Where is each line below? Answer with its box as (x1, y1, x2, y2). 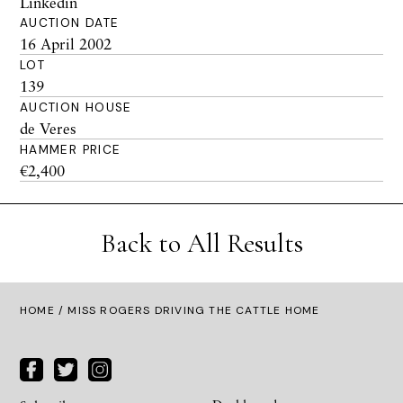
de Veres (20, 119, 76, 138)
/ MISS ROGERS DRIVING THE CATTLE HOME (54, 303, 320, 318)
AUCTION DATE (20, 15, 120, 31)
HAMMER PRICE (20, 142, 121, 157)
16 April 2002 (20, 34, 112, 53)
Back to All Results (100, 227, 303, 260)
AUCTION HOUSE (20, 100, 132, 115)
